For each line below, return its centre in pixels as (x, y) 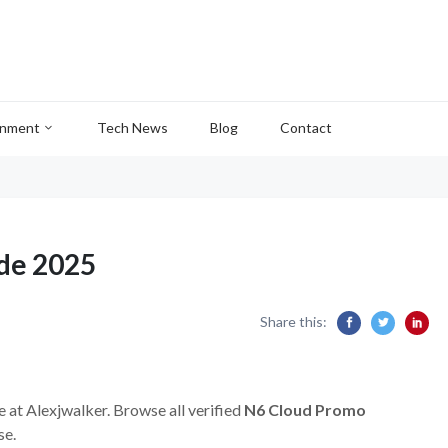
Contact (306, 127)
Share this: (293, 321)
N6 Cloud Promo (305, 409)
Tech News (132, 127)
